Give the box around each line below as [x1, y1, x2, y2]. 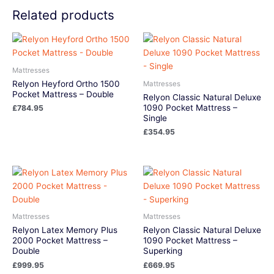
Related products [12, 7, 114, 23]
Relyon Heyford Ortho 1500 [12, 78, 120, 89]
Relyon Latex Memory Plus [12, 225, 117, 235]
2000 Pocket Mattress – [12, 235, 108, 246]
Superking [143, 246, 182, 256]
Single [143, 113, 167, 123]
